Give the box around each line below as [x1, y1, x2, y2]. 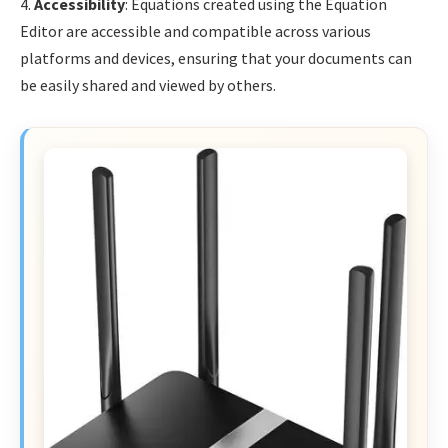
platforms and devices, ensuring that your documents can [20, 48, 412, 69]
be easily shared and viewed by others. [20, 75, 276, 96]
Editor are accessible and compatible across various [20, 21, 371, 42]
